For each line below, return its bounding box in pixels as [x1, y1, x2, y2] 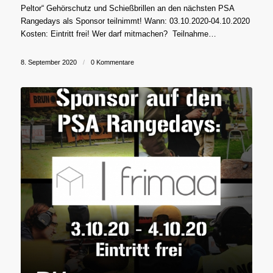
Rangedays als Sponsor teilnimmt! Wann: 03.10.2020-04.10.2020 [20, 16, 252, 26]
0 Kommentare [90, 58, 134, 66]
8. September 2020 [20, 58, 77, 66]
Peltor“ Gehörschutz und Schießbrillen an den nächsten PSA [20, 3, 234, 13]
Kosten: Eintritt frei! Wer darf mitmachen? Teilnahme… [20, 29, 216, 38]
